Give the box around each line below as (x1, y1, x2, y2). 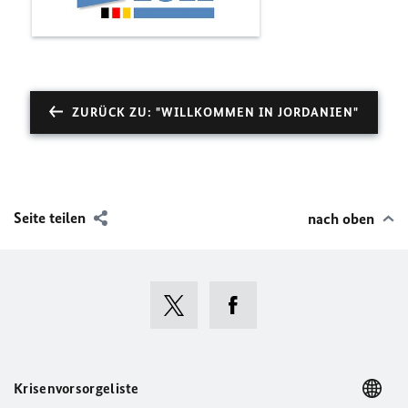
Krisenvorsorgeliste (14, 380, 139, 398)
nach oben (308, 209, 374, 229)
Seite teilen (14, 209, 86, 228)
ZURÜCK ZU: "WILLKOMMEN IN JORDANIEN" (72, 105, 359, 121)
